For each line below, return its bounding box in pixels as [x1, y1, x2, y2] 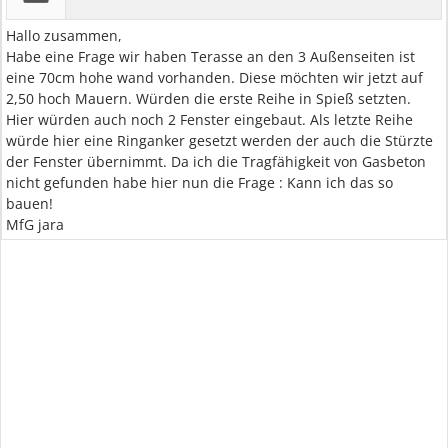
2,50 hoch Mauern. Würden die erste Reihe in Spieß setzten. [6, 89, 411, 108]
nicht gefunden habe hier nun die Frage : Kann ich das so [6, 173, 393, 192]
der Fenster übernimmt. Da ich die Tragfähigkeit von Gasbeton [6, 152, 426, 171]
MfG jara [6, 215, 64, 234]
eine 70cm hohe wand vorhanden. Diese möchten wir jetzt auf [6, 68, 423, 87]
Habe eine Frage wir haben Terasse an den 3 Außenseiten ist [6, 47, 415, 66]
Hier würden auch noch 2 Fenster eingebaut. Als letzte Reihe [6, 110, 413, 129]
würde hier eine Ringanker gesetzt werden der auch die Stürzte [6, 131, 433, 150]
